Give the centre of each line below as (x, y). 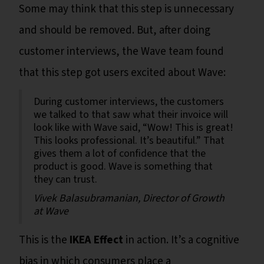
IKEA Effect (96, 240)
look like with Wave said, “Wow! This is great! (133, 127)
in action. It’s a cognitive (181, 240)
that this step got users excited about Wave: (122, 72)
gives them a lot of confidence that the (120, 153)
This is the (44, 240)
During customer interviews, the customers (129, 101)
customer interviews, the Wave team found (121, 51)
